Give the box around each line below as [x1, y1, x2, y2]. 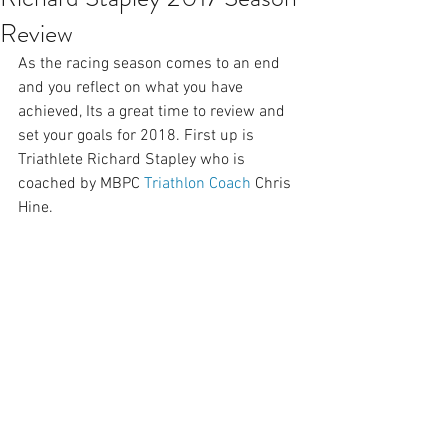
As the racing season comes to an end [18, 54, 284, 75]
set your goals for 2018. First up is [18, 126, 258, 147]
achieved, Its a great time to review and [18, 102, 289, 123]
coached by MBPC [18, 174, 144, 195]
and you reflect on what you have [18, 78, 247, 99]
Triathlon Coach [144, 174, 251, 195]
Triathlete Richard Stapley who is [18, 150, 249, 171]
